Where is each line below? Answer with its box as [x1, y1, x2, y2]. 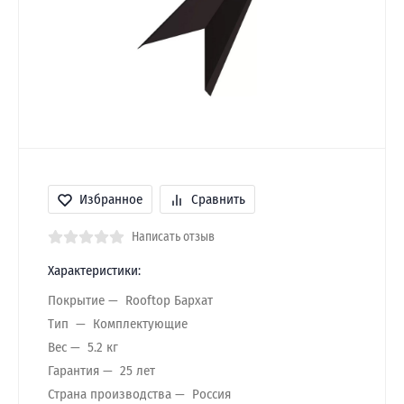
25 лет [120, 362, 155, 379]
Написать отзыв [132, 229, 215, 244]
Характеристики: [48, 262, 141, 279]
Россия [192, 385, 231, 402]
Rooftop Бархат [125, 291, 213, 308]
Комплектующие [93, 315, 188, 332]
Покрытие [48, 291, 105, 308]
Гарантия [48, 362, 99, 379]
